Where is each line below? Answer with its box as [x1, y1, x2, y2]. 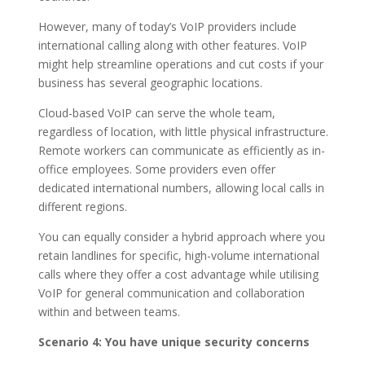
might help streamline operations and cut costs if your [37, 55, 323, 72]
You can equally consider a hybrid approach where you [37, 228, 325, 244]
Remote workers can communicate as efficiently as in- [37, 142, 325, 158]
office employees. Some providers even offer [37, 161, 275, 177]
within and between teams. [37, 303, 180, 319]
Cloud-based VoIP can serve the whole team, [37, 104, 275, 121]
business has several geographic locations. [37, 74, 262, 90]
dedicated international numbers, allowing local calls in [37, 179, 324, 196]
